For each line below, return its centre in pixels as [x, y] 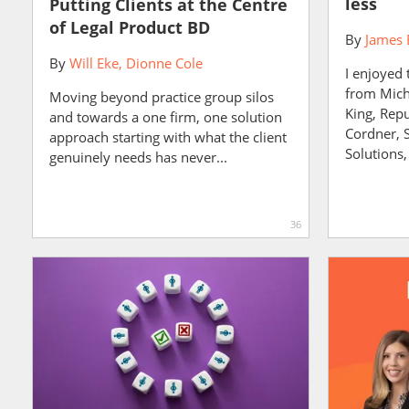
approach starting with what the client [168, 137]
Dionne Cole [164, 63]
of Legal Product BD [130, 27]
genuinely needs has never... [138, 157]
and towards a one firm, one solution [166, 117]
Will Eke [94, 63]
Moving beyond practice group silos [162, 97]
